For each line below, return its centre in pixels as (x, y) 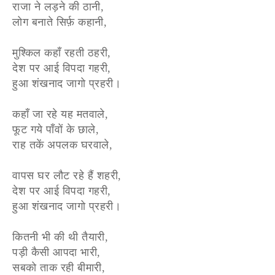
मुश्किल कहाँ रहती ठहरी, (62, 53)
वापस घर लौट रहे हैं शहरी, (67, 176)
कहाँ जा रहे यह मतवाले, (60, 114)
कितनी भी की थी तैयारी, (60, 237)
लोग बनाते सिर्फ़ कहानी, (60, 22)
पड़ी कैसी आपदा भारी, (56, 253)
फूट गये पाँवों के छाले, (56, 130)
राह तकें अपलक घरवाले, (62, 145)
